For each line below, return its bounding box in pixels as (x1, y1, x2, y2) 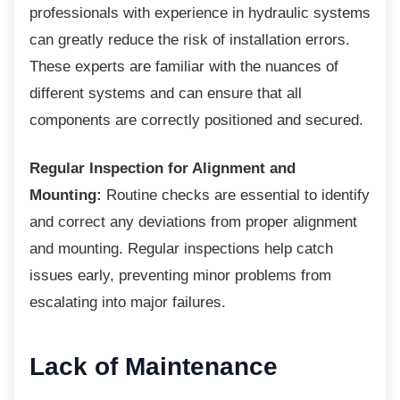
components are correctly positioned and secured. (29, 111, 363, 129)
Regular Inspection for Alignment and (29, 159, 296, 177)
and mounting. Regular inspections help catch (29, 239, 333, 257)
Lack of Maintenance (29, 352, 278, 380)
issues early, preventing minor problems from (29, 266, 331, 284)
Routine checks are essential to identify (102, 186, 370, 204)
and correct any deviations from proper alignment (29, 212, 357, 230)
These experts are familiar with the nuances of (29, 57, 338, 75)
